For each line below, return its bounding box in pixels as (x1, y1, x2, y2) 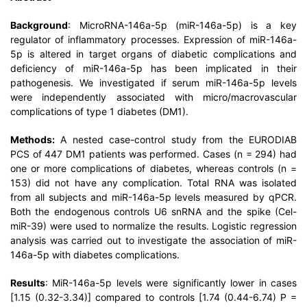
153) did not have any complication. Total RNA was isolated (10, 177, 297, 188)
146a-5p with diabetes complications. (10, 249, 180, 260)
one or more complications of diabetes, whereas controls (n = (10, 162, 297, 174)
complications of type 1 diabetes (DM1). (10, 106, 188, 117)
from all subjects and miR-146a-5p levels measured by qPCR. (10, 191, 297, 203)
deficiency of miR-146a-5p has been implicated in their (10, 62, 297, 74)
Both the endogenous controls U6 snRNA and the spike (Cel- (10, 206, 297, 217)
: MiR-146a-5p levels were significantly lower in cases (45, 277, 297, 288)
